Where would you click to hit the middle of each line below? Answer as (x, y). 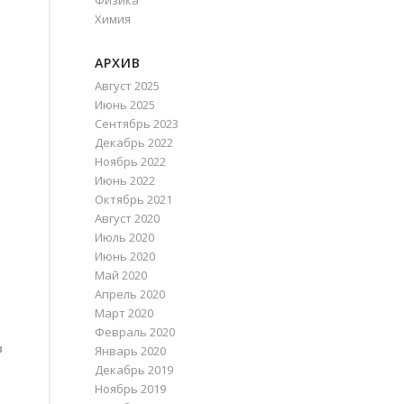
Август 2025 (128, 86)
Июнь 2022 (125, 180)
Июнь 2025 (125, 105)
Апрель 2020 (130, 294)
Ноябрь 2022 (131, 161)
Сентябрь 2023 (137, 124)
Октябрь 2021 (134, 199)
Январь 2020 (131, 351)
